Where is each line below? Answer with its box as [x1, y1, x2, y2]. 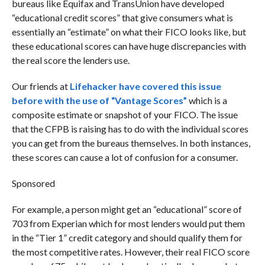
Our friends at [11, 80, 70, 92]
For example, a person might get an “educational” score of [11, 203, 242, 215]
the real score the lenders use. [11, 54, 130, 66]
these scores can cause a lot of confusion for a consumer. [11, 151, 238, 163]
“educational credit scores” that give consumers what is [11, 11, 233, 23]
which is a [188, 94, 227, 106]
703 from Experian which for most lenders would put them [11, 217, 245, 229]
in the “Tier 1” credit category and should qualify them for [11, 231, 243, 243]
